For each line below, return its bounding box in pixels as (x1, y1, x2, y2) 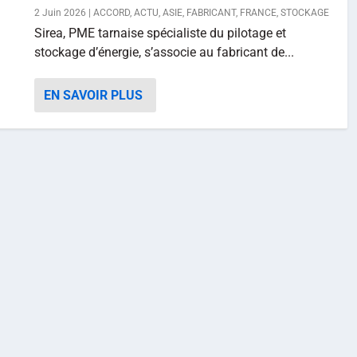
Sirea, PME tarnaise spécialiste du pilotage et (34, 25, 286, 41)
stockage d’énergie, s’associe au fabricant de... (34, 45, 294, 60)
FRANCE (240, 7, 277, 18)
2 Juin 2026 (34, 7, 86, 18)
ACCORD (93, 7, 130, 18)
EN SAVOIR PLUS (44, 88, 143, 103)
